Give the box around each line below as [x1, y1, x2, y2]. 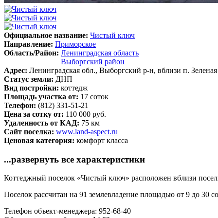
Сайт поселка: [4, 127, 56, 136]
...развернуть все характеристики [4, 154, 145, 164]
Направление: [4, 39, 55, 48]
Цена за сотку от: [4, 109, 66, 118]
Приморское [55, 39, 96, 48]
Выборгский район [61, 57, 125, 66]
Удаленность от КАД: [4, 118, 81, 127]
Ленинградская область [61, 48, 139, 57]
